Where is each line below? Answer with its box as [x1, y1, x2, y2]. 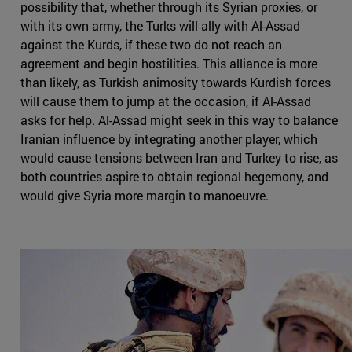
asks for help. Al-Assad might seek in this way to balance [20, 112, 338, 129]
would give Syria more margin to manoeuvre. [20, 187, 269, 204]
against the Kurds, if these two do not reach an [20, 36, 282, 53]
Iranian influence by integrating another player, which [20, 130, 317, 148]
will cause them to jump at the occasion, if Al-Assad [20, 93, 311, 110]
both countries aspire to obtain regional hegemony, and [20, 168, 328, 185]
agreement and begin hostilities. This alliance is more [20, 55, 317, 72]
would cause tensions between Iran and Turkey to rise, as [20, 149, 338, 167]
